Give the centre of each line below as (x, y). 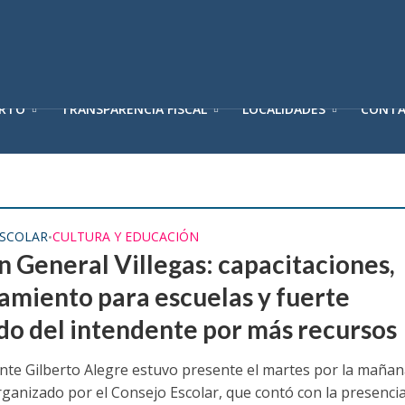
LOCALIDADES (283, 109)
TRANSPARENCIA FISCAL (133, 109)
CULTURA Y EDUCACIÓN (126, 236)
